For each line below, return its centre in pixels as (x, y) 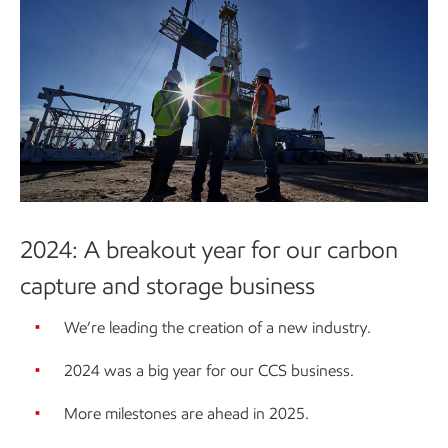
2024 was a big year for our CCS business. (209, 370)
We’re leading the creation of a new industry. (217, 327)
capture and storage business (167, 285)
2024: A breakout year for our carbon (209, 249)
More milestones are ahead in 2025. (186, 413)
